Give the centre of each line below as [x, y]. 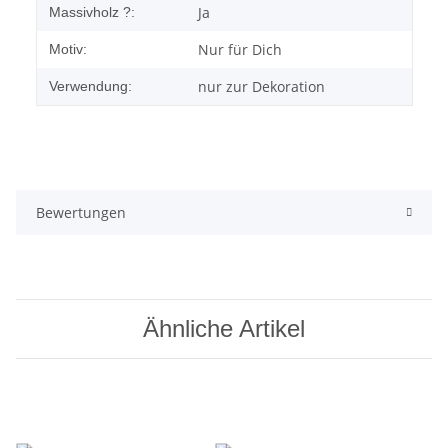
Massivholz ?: [92, 12]
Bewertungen [81, 213]
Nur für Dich [240, 50]
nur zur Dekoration [261, 87]
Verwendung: [90, 86]
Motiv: [68, 49]
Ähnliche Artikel [224, 329]
